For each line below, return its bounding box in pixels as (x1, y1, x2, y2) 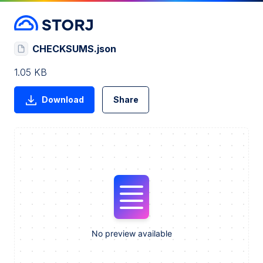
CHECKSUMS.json (32, 42, 116, 55)
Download (41, 95, 84, 105)
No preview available (91, 228, 172, 238)
